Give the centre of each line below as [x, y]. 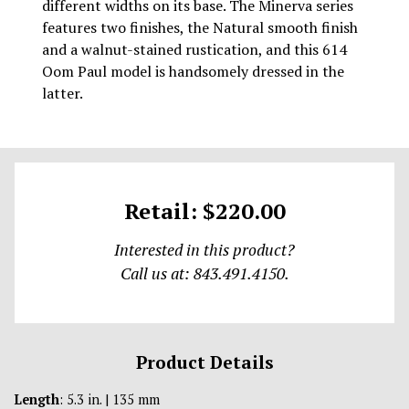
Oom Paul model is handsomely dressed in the [194, 72]
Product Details [204, 362]
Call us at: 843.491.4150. [204, 274]
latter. [63, 94]
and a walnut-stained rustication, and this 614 [195, 50]
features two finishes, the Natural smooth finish [200, 28]
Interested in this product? [204, 250]
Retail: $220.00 [204, 211]
